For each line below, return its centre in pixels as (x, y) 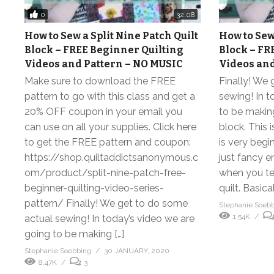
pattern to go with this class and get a (110, 97)
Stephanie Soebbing (58, 251)
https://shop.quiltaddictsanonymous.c (111, 158)
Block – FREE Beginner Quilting (104, 50)
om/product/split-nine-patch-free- (105, 173)
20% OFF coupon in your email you (103, 112)
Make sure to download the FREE (100, 81)
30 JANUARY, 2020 (137, 251)
